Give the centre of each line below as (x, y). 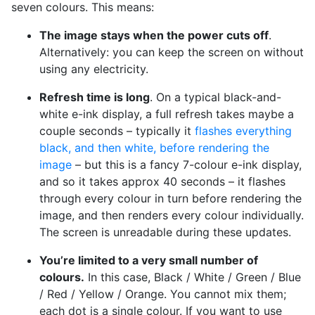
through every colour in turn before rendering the (171, 198)
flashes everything (243, 131)
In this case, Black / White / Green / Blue (193, 277)
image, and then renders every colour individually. (172, 215)
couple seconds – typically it (117, 131)
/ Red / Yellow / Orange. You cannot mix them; (163, 294)
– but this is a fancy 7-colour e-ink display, (187, 165)
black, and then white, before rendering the (154, 148)
